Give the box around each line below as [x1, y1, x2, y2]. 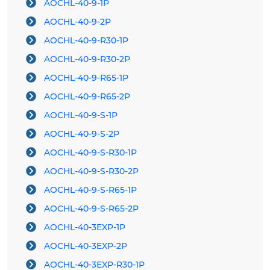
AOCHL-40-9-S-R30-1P [44, 147, 137, 159]
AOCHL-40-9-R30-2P [44, 54, 130, 65]
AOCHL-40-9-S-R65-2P [44, 203, 139, 215]
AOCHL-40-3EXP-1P [44, 222, 125, 233]
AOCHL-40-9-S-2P [44, 128, 119, 140]
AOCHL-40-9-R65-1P [44, 72, 128, 84]
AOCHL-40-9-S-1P [44, 110, 118, 121]
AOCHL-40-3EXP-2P [44, 240, 127, 252]
